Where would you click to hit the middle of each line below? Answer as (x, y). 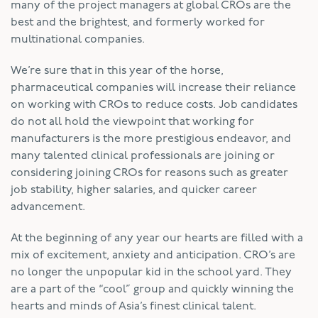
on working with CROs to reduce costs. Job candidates (154, 105)
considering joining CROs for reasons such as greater (149, 173)
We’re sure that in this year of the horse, (117, 71)
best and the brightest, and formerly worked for (138, 22)
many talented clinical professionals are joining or (143, 156)
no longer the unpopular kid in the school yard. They (151, 272)
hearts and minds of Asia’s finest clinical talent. (133, 306)
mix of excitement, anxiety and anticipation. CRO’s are (153, 255)
